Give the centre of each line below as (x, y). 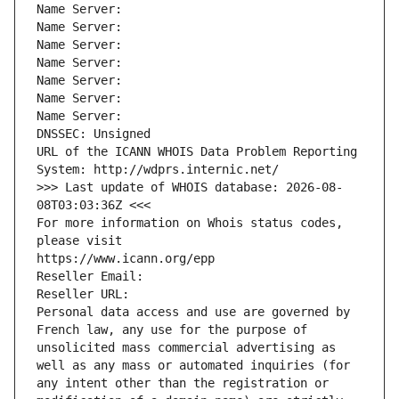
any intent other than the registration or (183, 383)
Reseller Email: (94, 277)
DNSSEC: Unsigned (94, 134)
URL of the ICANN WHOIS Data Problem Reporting (197, 152)
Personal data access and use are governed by (193, 312)
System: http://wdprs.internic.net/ (158, 170)
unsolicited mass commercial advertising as (186, 348)
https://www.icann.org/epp (126, 259)
